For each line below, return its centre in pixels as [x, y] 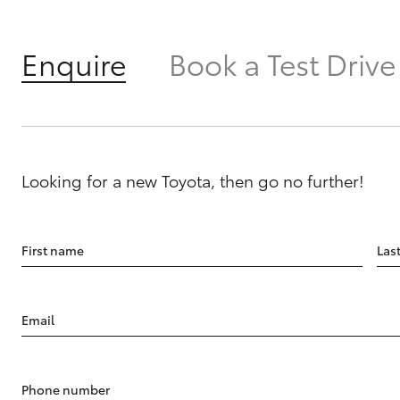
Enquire [74, 63]
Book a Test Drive [282, 63]
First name [53, 250]
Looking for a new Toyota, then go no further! [193, 181]
